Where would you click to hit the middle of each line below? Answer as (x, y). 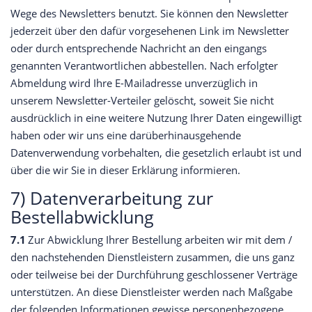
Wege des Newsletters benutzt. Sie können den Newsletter (149, 14)
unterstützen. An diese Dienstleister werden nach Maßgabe (151, 292)
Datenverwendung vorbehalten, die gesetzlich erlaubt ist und (156, 153)
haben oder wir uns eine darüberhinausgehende (126, 135)
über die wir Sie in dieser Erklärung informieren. (125, 170)
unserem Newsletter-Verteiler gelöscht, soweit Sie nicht (142, 101)
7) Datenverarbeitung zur (112, 198)
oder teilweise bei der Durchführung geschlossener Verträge (154, 275)
